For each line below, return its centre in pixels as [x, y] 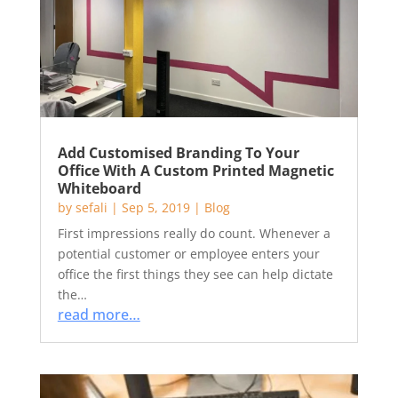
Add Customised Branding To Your [178, 153]
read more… [99, 314]
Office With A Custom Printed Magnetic [195, 171]
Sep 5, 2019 [155, 207]
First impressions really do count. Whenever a [194, 233]
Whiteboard [99, 188]
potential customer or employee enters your [188, 254]
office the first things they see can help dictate [195, 274]
